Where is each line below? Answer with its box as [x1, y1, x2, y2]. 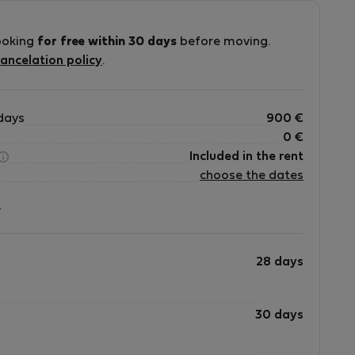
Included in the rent [189, 151, 303, 162]
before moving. [177, 36, 270, 48]
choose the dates [200, 170, 303, 181]
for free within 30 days [37, 36, 177, 48]
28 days [256, 257, 303, 268]
